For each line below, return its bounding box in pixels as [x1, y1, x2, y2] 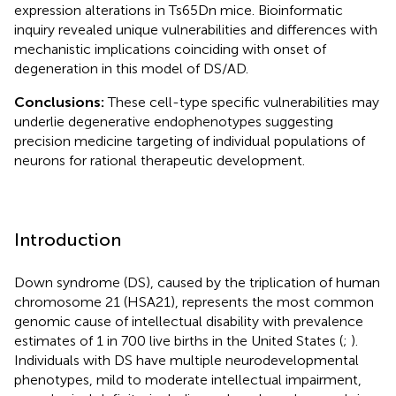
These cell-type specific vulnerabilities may [108, 93, 379, 110]
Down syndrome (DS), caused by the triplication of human [14, 273, 380, 291]
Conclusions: [14, 93, 108, 110]
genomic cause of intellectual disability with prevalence [14, 312, 363, 330]
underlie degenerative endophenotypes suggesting [14, 112, 333, 130]
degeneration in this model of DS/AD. [14, 59, 248, 77]
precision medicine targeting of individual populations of [14, 132, 365, 149]
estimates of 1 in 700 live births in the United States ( [14, 331, 343, 349]
